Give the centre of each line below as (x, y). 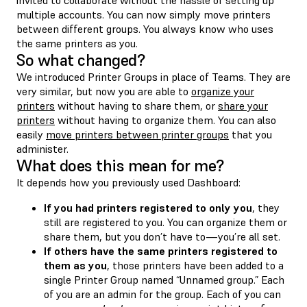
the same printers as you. (77, 43)
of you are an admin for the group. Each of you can (162, 294)
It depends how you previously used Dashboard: (128, 182)
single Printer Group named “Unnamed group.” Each (164, 279)
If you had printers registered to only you (148, 207)
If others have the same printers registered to (161, 250)
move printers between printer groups (137, 134)
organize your (223, 91)
